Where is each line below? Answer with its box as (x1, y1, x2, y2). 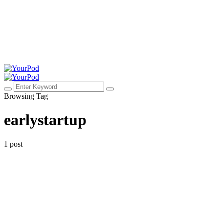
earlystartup (4, 111, 87, 129)
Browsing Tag (4, 91, 48, 100)
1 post (4, 139, 22, 148)
